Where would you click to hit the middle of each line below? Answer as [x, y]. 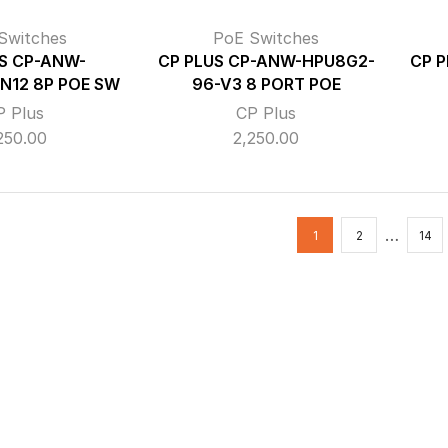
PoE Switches [266, 38]
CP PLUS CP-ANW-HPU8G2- [266, 61]
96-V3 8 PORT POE [266, 84]
